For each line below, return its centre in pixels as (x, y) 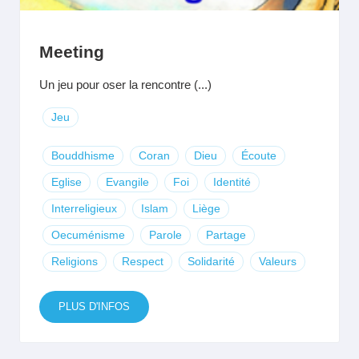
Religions (75, 261)
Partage (226, 235)
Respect (143, 261)
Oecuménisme (88, 235)
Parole (165, 235)
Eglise (67, 182)
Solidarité (211, 261)
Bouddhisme (83, 155)
